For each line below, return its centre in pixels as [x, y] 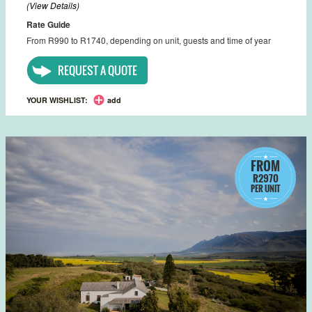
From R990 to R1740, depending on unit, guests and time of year [149, 40]
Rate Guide [48, 24]
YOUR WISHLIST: [57, 100]
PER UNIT [265, 188]
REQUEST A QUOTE [97, 70]
